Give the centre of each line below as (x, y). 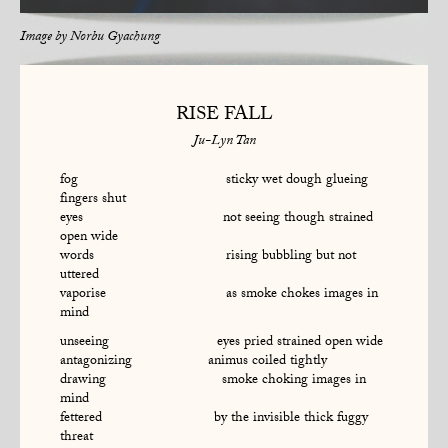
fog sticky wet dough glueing (214, 181)
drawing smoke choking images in (213, 381)
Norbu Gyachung (115, 38)
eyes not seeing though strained (216, 219)
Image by (45, 38)
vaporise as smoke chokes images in (219, 295)
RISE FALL (224, 115)
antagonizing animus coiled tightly (193, 362)
